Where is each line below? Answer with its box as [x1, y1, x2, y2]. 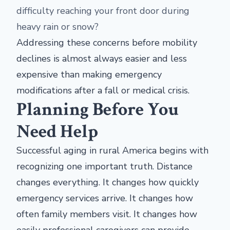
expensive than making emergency [16, 68, 162, 81]
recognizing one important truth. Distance [16, 160, 193, 173]
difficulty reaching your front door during [16, 5, 189, 17]
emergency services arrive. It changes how [16, 192, 193, 205]
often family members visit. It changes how [16, 208, 197, 221]
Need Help [16, 120, 98, 144]
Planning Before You [16, 98, 179, 122]
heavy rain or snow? [16, 21, 99, 33]
